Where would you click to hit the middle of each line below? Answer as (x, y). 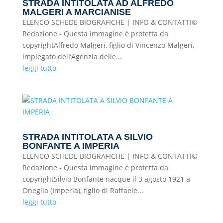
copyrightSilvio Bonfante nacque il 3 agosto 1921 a (106, 179)
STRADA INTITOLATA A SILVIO (87, 137)
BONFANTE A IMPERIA (71, 146)
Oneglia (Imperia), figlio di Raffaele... (83, 190)
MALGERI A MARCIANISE (76, 12)
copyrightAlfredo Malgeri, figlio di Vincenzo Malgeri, (108, 45)
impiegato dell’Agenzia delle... (72, 56)
